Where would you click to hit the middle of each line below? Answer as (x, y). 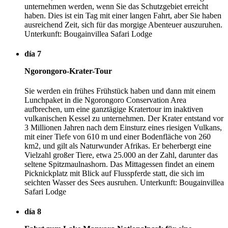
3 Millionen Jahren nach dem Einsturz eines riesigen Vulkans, (123, 128)
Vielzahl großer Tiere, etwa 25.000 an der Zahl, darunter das (121, 155)
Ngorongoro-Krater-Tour (68, 71)
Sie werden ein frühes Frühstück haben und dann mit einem (120, 91)
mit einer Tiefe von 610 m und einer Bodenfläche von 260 (118, 137)
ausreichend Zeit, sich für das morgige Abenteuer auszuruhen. (123, 24)
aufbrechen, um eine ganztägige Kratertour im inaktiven (114, 109)
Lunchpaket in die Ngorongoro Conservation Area (105, 100)
